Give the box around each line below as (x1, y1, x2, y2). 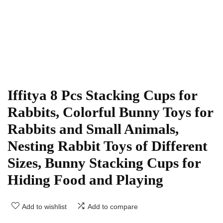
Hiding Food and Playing (7, 172, 163, 188)
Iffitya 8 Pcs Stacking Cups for (7, 87, 197, 104)
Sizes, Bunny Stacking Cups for (7, 155, 201, 171)
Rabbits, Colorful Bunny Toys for (7, 104, 213, 120)
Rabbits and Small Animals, (7, 121, 179, 137)
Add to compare (88, 203, 138, 211)
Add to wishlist (22, 203, 67, 211)
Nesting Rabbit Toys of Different (7, 138, 208, 154)
